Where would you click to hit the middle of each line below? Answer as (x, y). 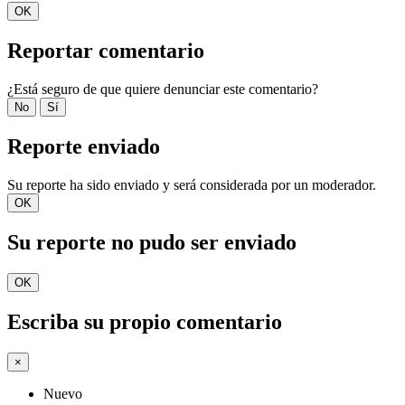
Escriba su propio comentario (145, 321)
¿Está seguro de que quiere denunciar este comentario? (163, 89)
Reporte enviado (84, 146)
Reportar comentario (106, 51)
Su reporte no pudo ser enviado (152, 242)
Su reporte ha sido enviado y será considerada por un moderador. (192, 184)
